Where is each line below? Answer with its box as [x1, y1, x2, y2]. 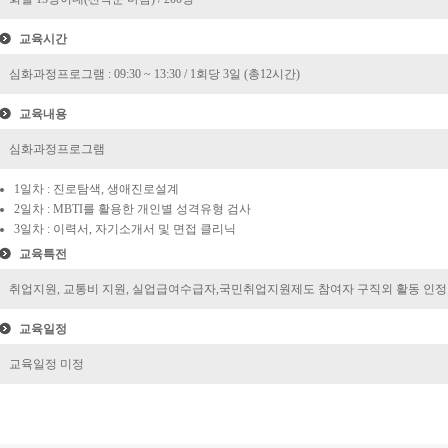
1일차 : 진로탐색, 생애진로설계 [14, 182, 179, 196]
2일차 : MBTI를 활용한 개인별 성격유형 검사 [14, 202, 251, 216]
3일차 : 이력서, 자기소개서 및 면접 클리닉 [14, 222, 236, 236]
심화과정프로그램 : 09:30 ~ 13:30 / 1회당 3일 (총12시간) [9, 67, 300, 81]
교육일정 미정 [9, 357, 84, 371]
